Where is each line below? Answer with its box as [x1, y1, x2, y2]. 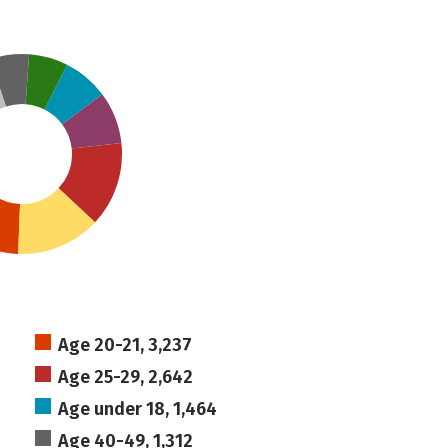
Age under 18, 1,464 [57, 398, 217, 420]
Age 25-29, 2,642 [57, 366, 193, 388]
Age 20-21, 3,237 [57, 334, 192, 356]
